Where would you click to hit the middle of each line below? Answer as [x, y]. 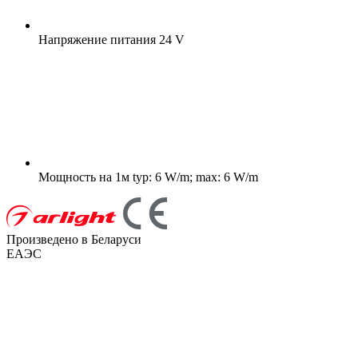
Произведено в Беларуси [74, 239]
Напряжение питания [97, 39]
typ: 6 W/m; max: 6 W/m [194, 177]
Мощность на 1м [84, 177]
